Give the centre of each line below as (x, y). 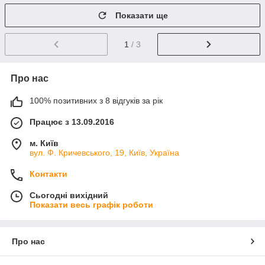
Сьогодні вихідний (69, 195)
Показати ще (142, 15)
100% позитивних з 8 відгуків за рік (96, 100)
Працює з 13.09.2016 (72, 122)
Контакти (49, 174)
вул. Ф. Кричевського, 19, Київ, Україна (104, 152)
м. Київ (44, 143)
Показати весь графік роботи (91, 204)
